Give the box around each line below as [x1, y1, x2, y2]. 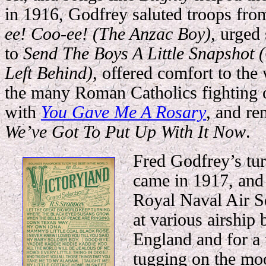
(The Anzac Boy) [93, 24, 211, 43]
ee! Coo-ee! [5, 24, 88, 43]
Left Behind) [5, 64, 93, 83]
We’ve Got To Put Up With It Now [5, 122, 246, 141]
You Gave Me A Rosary [41, 103, 206, 122]
